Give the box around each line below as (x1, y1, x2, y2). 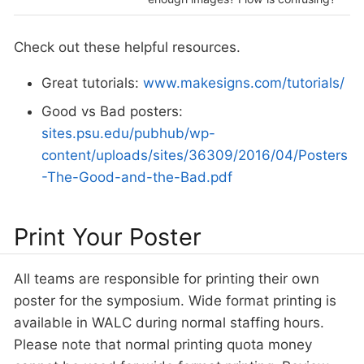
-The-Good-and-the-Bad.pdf (41, 169, 232, 186)
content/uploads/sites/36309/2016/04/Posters (41, 147, 348, 164)
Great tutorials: (41, 74, 143, 91)
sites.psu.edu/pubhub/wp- (41, 125, 215, 142)
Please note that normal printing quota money (14, 336, 312, 353)
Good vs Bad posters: (41, 103, 183, 120)
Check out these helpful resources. (14, 38, 240, 55)
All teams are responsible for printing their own (14, 270, 319, 287)
